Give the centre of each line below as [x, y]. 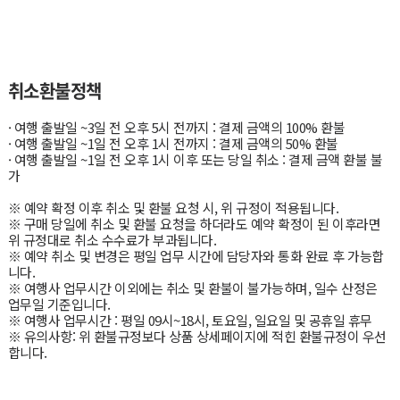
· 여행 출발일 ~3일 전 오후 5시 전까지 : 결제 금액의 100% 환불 [176, 127]
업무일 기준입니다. [59, 304]
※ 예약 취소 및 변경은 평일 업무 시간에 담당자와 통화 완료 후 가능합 [196, 255]
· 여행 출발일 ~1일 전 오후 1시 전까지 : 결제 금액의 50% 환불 [173, 143]
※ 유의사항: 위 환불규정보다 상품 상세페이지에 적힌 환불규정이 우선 [197, 336]
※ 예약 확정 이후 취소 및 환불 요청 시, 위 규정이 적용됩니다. [173, 207]
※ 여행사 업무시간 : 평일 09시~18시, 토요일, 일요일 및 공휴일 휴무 [190, 320]
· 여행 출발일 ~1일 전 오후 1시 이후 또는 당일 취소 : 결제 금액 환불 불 [195, 159]
